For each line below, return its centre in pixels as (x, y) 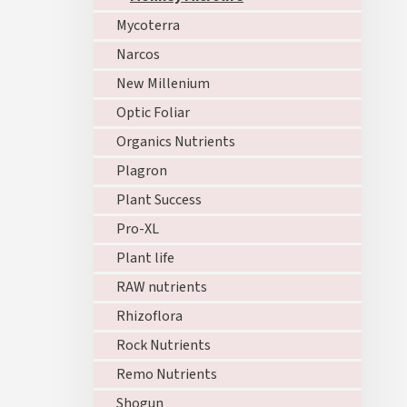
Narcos (138, 55)
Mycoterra (148, 25)
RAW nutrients (162, 287)
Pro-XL (138, 229)
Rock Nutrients (164, 345)
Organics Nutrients (176, 142)
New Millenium (163, 84)
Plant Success (159, 200)
